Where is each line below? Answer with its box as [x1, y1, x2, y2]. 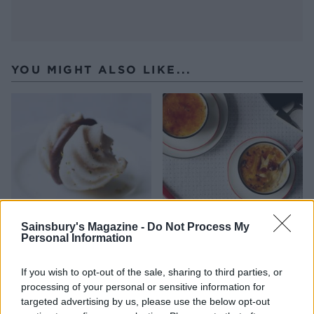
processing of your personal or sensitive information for [21, 281, 265, 292]
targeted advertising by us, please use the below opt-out [21, 296, 270, 307]
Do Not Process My [147, 221, 250, 233]
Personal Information [21, 232, 132, 244]
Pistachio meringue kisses [11, 239, 142, 254]
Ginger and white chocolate [163, 239, 301, 254]
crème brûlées [163, 251, 235, 266]
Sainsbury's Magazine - [21, 221, 147, 233]
